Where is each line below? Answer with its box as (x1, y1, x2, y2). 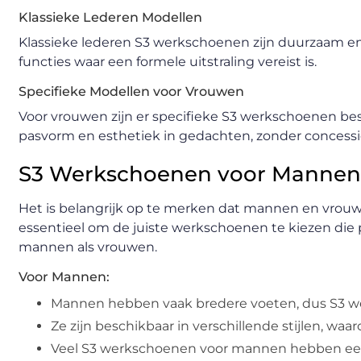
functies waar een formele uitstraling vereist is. (19, 54, 317, 70)
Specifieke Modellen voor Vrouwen (19, 84, 244, 100)
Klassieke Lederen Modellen (19, 10, 202, 26)
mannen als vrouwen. (19, 239, 157, 255)
